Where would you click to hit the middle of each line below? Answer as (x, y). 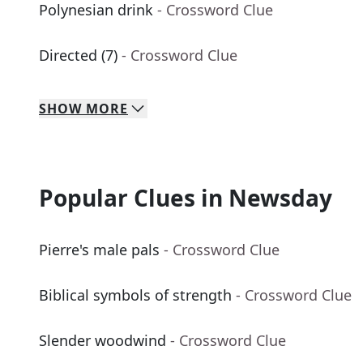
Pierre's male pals (99, 250)
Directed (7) (78, 56)
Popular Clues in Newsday (186, 198)
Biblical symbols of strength (135, 295)
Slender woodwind (102, 341)
